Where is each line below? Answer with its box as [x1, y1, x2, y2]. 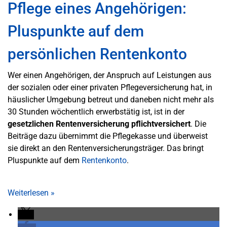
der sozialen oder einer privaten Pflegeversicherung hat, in [8, 83, 212, 92]
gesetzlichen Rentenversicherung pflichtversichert [8, 119, 191, 129]
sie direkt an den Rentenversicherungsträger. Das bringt [8, 143, 204, 153]
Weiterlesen [8, 188, 51, 198]
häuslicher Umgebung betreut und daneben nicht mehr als [8, 95, 214, 104]
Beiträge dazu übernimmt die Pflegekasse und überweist [8, 131, 208, 141]
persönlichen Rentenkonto [8, 45, 187, 63]
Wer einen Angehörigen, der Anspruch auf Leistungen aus [8, 70, 211, 80]
